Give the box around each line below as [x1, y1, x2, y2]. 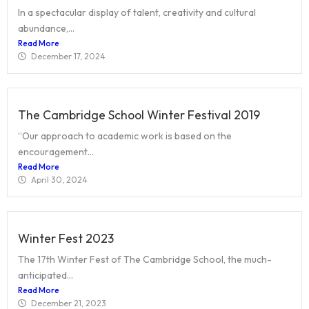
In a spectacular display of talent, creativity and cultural [18, 6, 256, 19]
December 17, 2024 [31, 51, 106, 62]
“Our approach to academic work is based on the [18, 130, 232, 143]
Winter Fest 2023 [18, 230, 114, 247]
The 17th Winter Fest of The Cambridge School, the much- [18, 253, 272, 266]
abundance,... [18, 22, 74, 35]
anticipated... [18, 269, 73, 282]
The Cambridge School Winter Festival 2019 [18, 107, 260, 123]
